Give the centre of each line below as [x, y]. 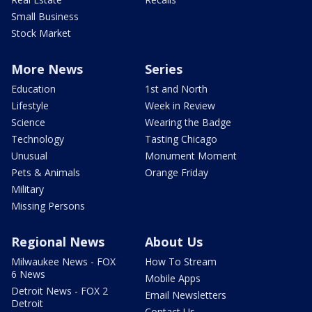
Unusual [29, 155]
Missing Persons [48, 205]
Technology [38, 139]
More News [47, 69]
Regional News [58, 241]
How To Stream [181, 261]
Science [28, 122]
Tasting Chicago [181, 139]
